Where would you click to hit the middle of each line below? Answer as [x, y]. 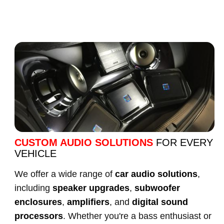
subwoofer [157, 188]
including [33, 188]
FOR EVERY [184, 142]
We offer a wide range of [65, 174]
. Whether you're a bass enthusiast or [137, 216]
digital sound [160, 202]
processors [39, 216]
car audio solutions [156, 174]
